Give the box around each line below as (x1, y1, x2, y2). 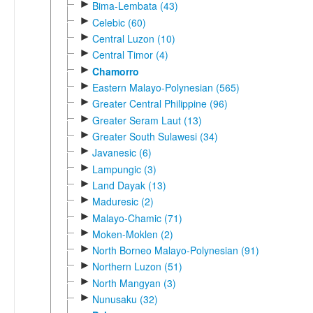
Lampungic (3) (92, 161, 156, 176)
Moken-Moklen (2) (92, 226, 173, 241)
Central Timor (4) (92, 48, 168, 62)
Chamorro (92, 64, 139, 78)
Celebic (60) (92, 15, 146, 29)
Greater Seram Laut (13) (92, 112, 202, 127)
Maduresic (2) (92, 194, 154, 209)
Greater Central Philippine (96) (92, 96, 228, 111)
